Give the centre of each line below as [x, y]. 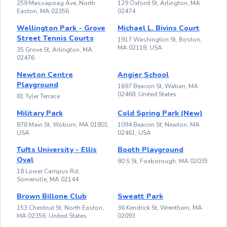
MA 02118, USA [140, 47]
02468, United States [147, 94]
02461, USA [134, 133]
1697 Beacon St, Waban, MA [158, 86]
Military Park [40, 113]
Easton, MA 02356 [43, 11]
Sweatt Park [140, 196]
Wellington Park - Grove [61, 28]
